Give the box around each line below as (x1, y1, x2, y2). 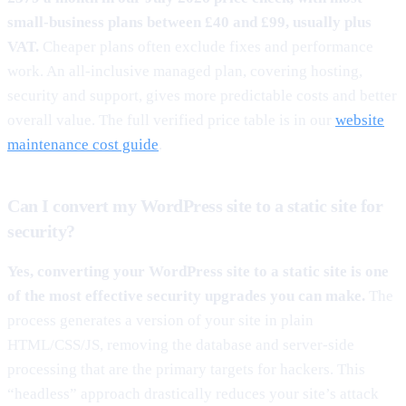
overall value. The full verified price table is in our (7, 111, 335, 129)
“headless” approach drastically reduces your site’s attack (7, 384, 379, 402)
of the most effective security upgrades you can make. (7, 286, 365, 304)
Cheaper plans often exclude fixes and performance (39, 37, 373, 55)
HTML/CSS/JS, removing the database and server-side (7, 335, 354, 353)
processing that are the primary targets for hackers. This (7, 360, 365, 378)
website (335, 111, 384, 129)
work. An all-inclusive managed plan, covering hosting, (7, 62, 362, 80)
